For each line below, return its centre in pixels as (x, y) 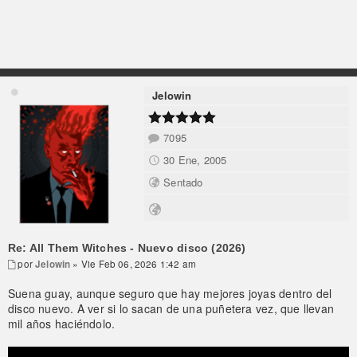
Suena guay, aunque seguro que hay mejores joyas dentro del (170, 294)
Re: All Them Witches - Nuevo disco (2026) (127, 248)
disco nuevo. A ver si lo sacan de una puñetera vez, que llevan (171, 309)
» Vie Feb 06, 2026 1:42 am (133, 264)
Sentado (183, 182)
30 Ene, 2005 (195, 159)
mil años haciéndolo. (62, 324)
